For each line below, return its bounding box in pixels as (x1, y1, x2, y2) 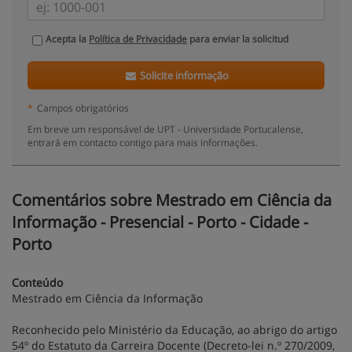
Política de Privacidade (89, 32, 187, 46)
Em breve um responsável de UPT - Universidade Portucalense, (27, 123, 303, 135)
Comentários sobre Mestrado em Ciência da (12, 189, 332, 211)
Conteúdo (12, 275, 63, 290)
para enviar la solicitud (187, 32, 288, 46)
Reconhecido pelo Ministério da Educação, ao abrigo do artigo (12, 322, 337, 337)
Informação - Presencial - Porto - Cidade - (12, 211, 308, 233)
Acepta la (46, 32, 89, 46)
